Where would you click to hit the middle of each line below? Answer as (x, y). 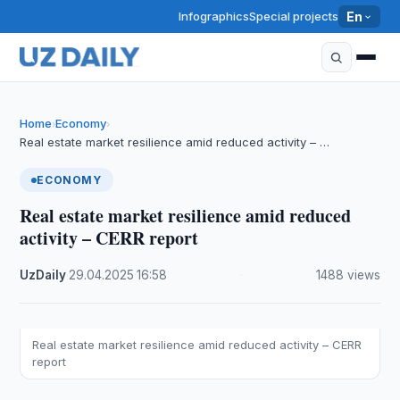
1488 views (348, 275)
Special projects (294, 16)
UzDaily (43, 275)
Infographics (214, 16)
